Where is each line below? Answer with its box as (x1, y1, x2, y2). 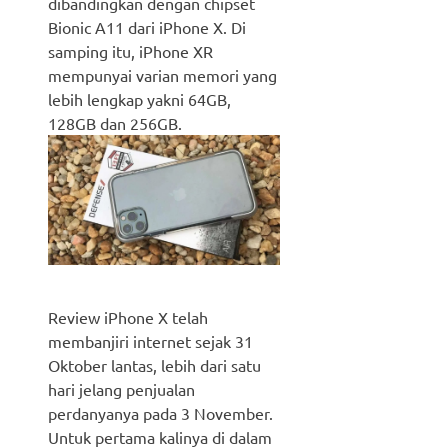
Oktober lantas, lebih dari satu (48, 355, 261, 376)
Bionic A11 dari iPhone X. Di (48, 16, 246, 37)
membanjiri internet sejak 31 (48, 331, 253, 352)
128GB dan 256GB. (48, 112, 182, 133)
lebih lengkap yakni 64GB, (48, 88, 231, 109)
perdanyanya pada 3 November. (48, 403, 273, 424)
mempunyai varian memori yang (48, 64, 277, 85)
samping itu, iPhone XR (48, 40, 213, 61)
